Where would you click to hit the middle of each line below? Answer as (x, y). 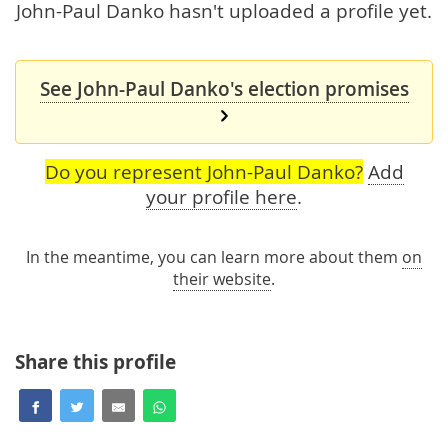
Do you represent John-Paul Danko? (203, 172)
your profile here (221, 197)
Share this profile (95, 362)
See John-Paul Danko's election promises (224, 89)
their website (222, 279)
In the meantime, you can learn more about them (214, 257)
